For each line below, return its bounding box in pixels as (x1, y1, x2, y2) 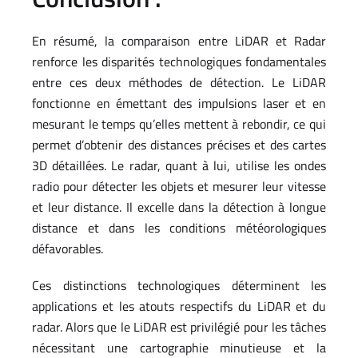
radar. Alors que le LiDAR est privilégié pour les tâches (32, 317, 326, 337)
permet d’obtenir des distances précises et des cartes (32, 135, 326, 155)
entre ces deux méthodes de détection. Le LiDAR (32, 73, 326, 93)
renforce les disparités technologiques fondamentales (32, 52, 326, 72)
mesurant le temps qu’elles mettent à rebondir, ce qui (32, 114, 326, 134)
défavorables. (32, 239, 103, 259)
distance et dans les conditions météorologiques (32, 218, 326, 238)
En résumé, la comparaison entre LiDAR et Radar (32, 31, 326, 51)
